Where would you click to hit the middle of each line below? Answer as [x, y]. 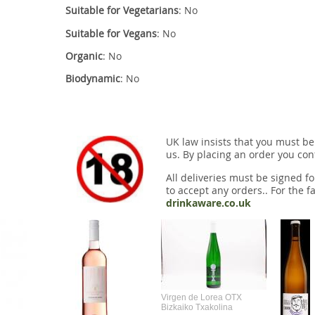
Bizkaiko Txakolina [197, 308]
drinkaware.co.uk [208, 203]
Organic [84, 56]
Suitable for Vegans [111, 33]
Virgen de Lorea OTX [201, 298]
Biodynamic [92, 79]
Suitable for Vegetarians [122, 11]
